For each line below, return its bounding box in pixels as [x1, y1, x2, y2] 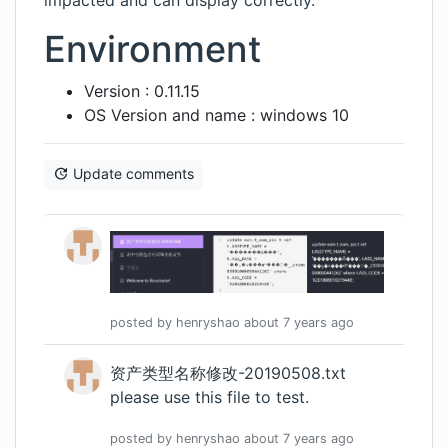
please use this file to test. [110, 386, 309, 407]
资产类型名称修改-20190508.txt [110, 362, 346, 383]
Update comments [73, 165, 194, 182]
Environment [44, 27, 261, 71]
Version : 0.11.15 [84, 81, 200, 101]
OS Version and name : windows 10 [84, 105, 349, 125]
